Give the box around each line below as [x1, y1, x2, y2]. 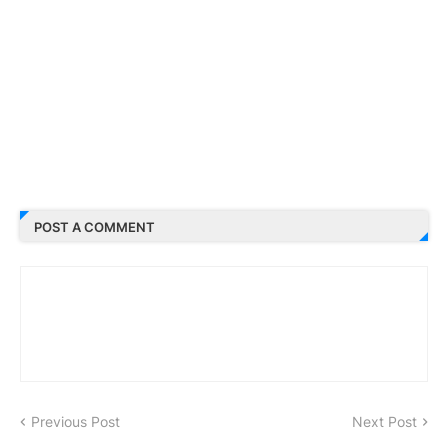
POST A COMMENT [34, 218, 155, 235]
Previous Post [31, 413, 120, 431]
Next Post [352, 413, 417, 431]
